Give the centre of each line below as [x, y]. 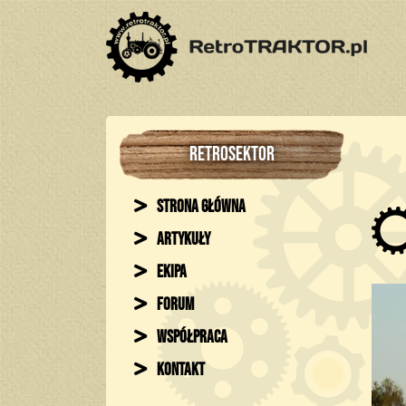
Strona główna [200, 208]
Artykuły [182, 240]
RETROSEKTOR [232, 155]
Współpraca [191, 338]
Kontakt [179, 371]
